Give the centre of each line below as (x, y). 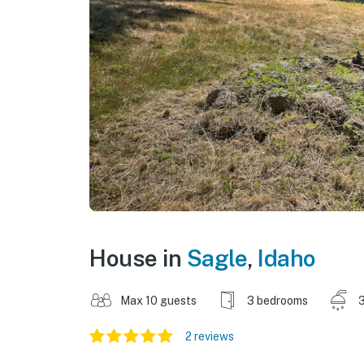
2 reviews (210, 336)
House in (138, 258)
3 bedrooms (277, 300)
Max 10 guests (158, 300)
